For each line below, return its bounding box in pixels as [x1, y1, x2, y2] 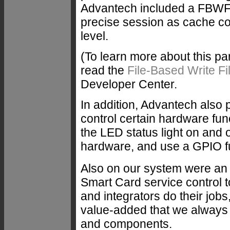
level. [81, 29, 108, 43]
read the [81, 63, 127, 77]
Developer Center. [81, 77, 177, 91]
